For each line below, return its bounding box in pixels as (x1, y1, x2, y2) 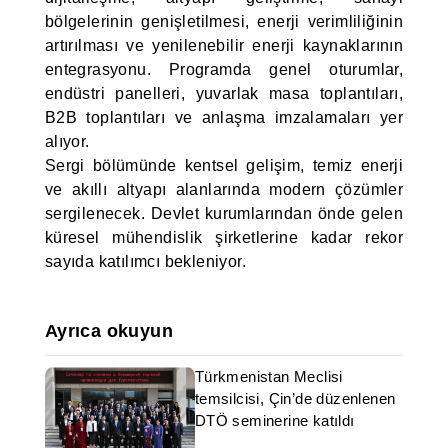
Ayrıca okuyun (44, 321, 173, 341)
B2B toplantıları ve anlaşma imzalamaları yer (44, 109, 404, 126)
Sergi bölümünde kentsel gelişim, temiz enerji (44, 157, 404, 174)
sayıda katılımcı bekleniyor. (44, 253, 246, 270)
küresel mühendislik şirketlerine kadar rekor (44, 229, 404, 246)
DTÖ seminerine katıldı (194, 412, 355, 429)
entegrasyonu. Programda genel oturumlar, (44, 61, 404, 78)
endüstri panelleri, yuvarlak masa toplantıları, (44, 85, 404, 102)
